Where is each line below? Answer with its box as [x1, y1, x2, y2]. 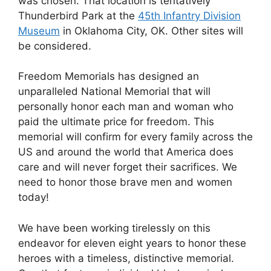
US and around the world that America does [18, 146, 233, 158]
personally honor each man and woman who [18, 100, 233, 113]
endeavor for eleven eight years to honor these [18, 237, 246, 249]
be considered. [18, 39, 91, 52]
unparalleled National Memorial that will [18, 85, 211, 98]
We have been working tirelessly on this [18, 221, 211, 234]
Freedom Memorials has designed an [18, 70, 199, 83]
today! [18, 191, 49, 204]
